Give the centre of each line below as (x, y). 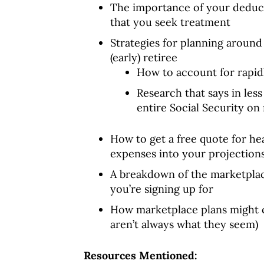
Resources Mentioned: (141, 255)
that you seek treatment (170, 22)
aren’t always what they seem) (184, 224)
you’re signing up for (162, 189)
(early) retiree (144, 57)
